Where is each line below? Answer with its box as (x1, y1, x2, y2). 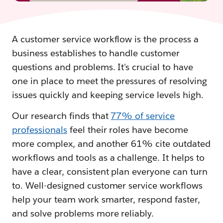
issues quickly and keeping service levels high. (12, 89, 204, 101)
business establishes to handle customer (12, 47, 180, 59)
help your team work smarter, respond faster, (12, 194, 201, 206)
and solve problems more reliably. (12, 208, 154, 220)
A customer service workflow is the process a (12, 33, 199, 45)
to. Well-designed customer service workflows (12, 180, 203, 192)
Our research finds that (12, 110, 111, 122)
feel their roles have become (67, 124, 189, 136)
